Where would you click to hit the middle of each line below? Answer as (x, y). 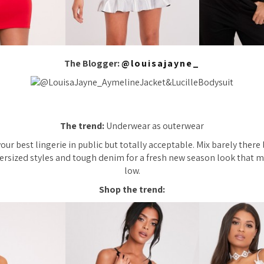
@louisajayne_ (161, 64)
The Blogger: (93, 64)
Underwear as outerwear (155, 126)
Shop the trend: (132, 190)
